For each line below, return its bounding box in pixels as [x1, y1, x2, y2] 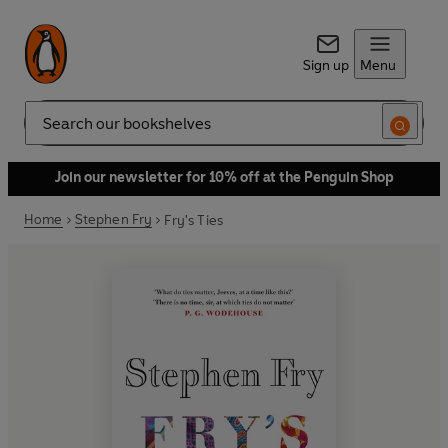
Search [24, 122, 68, 140]
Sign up [302, 57, 349, 74]
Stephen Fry [74, 211, 153, 228]
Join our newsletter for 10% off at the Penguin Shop [54, 169, 394, 186]
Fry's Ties [164, 211, 224, 229]
